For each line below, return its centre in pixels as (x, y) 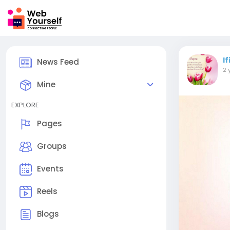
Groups (52, 146)
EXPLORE (25, 105)
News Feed (58, 62)
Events (50, 169)
